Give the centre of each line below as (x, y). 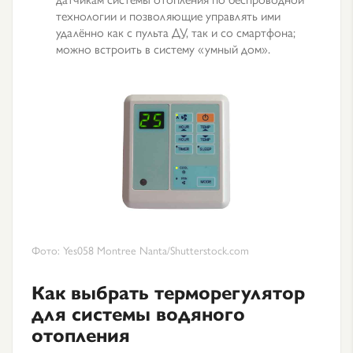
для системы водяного (138, 313)
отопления (81, 334)
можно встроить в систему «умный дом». (163, 48)
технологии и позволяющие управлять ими (168, 15)
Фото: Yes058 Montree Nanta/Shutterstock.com (140, 250)
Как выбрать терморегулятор (168, 292)
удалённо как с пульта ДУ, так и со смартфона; (176, 32)
